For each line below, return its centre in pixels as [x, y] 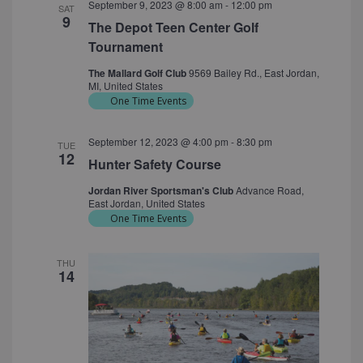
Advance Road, [269, 190]
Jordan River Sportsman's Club [162, 191]
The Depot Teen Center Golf [173, 28]
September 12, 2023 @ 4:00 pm [158, 142]
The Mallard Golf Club [138, 73]
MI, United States [125, 86]
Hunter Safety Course [154, 164]
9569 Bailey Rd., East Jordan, [254, 73]
